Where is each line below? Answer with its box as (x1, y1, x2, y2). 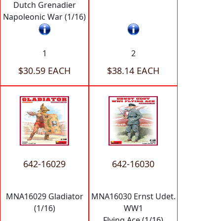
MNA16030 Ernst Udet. (91, 191, 176, 202)
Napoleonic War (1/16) (3, 11, 86, 22)
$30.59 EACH (18, 65, 71, 77)
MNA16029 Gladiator (5, 191, 83, 202)
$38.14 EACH (107, 65, 159, 77)
